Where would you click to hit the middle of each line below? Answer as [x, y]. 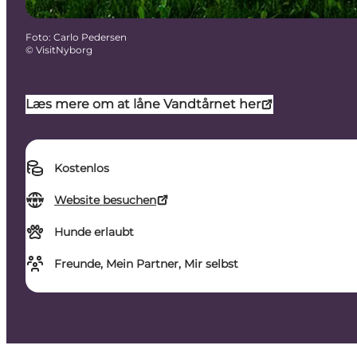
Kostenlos [82, 169]
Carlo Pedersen [90, 37]
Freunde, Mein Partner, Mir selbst [146, 264]
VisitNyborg [64, 50]
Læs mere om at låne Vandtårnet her [143, 104]
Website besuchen [105, 200]
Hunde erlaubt [94, 232]
